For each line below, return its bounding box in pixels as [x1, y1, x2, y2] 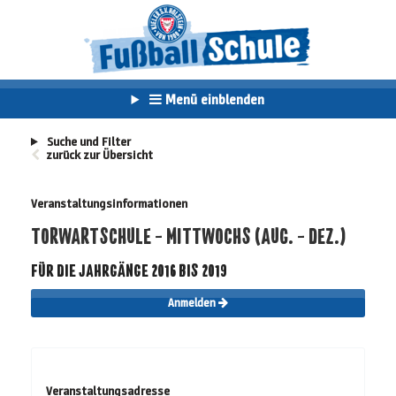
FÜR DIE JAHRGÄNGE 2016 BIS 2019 [31, 259, 227, 281]
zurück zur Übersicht [46, 148, 153, 163]
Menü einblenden [162, 91, 265, 108]
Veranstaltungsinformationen [31, 196, 187, 212]
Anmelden [168, 296, 218, 311]
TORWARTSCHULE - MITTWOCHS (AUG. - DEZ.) [31, 223, 346, 249]
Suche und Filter [43, 134, 131, 149]
